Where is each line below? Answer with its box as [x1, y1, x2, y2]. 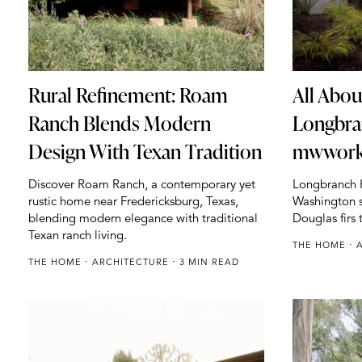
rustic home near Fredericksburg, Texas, [28, 193, 238, 209]
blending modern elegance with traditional [28, 210, 258, 226]
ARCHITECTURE [92, 256, 172, 268]
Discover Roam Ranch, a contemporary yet [28, 176, 255, 192]
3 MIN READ [176, 256, 239, 268]
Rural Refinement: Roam [28, 81, 228, 110]
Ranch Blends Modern [28, 109, 211, 138]
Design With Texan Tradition [28, 137, 262, 166]
